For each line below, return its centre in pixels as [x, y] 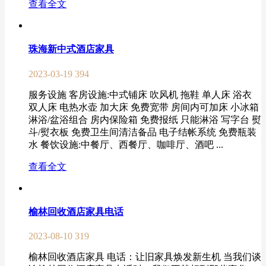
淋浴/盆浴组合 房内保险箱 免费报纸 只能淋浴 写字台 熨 [145, 119]
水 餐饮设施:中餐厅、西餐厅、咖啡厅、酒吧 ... [126, 144]
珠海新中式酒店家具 [71, 49]
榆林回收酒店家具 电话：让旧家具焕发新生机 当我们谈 [145, 257]
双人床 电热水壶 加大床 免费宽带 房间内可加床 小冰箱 [144, 107]
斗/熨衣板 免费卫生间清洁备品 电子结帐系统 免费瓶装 [142, 132]
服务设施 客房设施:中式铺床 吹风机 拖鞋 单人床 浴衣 [140, 94]
